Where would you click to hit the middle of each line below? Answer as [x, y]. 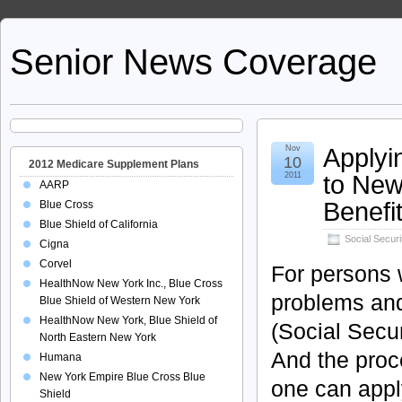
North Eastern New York [98, 337]
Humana [61, 357]
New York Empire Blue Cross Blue [122, 377]
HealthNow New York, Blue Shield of [128, 320]
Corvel [56, 264]
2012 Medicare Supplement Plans [114, 164]
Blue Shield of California [99, 224]
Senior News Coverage [193, 62]
